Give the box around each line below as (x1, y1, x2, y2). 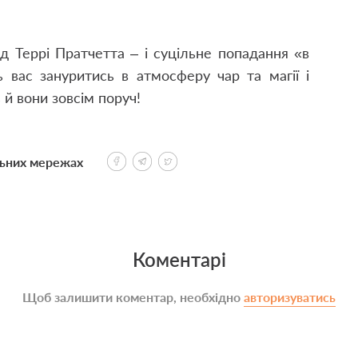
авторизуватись (244, 289, 336, 304)
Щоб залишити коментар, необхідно (22, 289, 244, 304)
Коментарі (132, 248, 226, 271)
